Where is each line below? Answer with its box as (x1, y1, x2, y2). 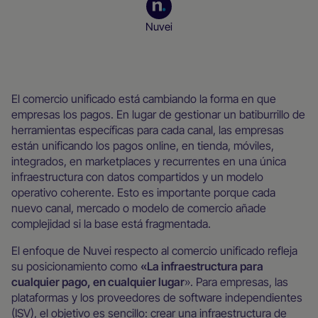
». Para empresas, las (185, 275, 288, 289)
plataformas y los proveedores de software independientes (11, 290, 302, 305)
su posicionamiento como (11, 259, 141, 273)
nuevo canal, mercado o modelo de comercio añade (11, 201, 266, 215)
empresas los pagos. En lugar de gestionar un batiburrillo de (11, 107, 305, 121)
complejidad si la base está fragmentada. (11, 216, 211, 231)
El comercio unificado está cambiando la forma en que (11, 92, 276, 106)
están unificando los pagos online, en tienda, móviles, (11, 138, 274, 153)
